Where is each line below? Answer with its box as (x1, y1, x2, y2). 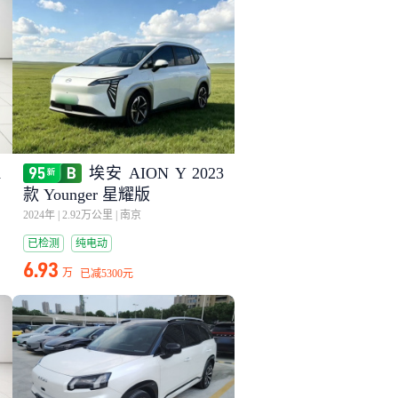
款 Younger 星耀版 (23, 186, 150, 203)
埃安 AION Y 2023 (87, 164, 224, 182)
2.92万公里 (62, 209, 113, 221)
